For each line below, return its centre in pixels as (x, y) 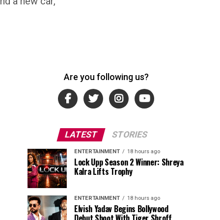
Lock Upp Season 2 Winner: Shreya (129, 162)
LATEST (81, 135)
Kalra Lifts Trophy (103, 171)
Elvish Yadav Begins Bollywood (121, 209)
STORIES (130, 135)
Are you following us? (106, 77)
